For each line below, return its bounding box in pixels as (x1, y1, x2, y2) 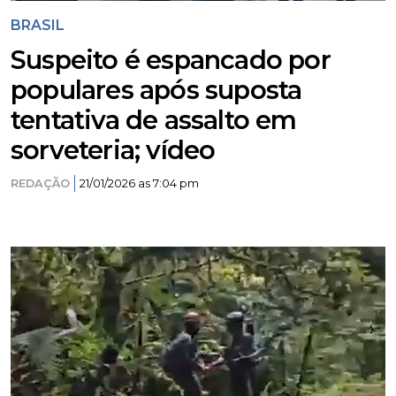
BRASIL (11, 17, 65, 34)
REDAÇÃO (11, 177, 70, 190)
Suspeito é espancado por (11, 44, 331, 75)
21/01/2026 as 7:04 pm (80, 177, 199, 190)
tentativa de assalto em (11, 104, 297, 135)
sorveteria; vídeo (11, 134, 216, 165)
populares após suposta (11, 74, 302, 105)
